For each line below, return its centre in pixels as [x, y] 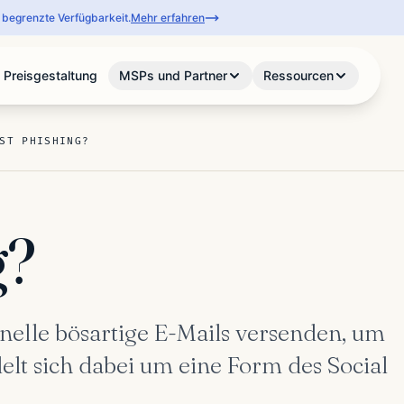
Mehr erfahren [168, 17]
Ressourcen [299, 75]
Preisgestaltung [51, 75]
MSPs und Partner [174, 75]
